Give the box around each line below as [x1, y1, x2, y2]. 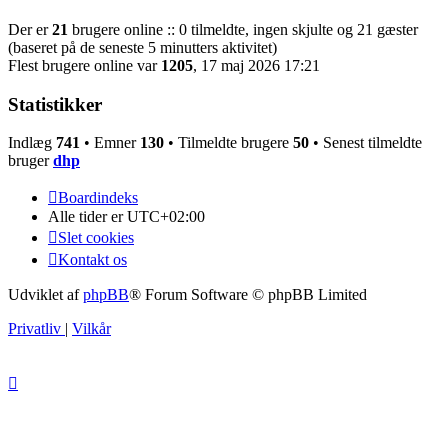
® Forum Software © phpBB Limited [129, 286, 367, 304]
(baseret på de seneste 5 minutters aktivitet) [8, 38, 277, 56]
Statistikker [8, 93, 102, 115]
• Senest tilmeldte [309, 134, 422, 152]
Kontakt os [58, 251, 127, 269]
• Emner [80, 134, 140, 152]
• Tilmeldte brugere [164, 134, 293, 152]
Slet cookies [58, 229, 134, 247]
